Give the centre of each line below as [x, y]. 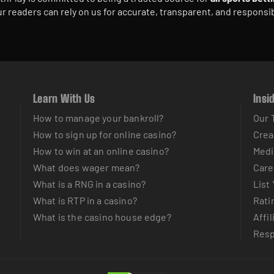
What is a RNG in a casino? [90, 184]
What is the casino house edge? [102, 217]
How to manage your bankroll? [98, 118]
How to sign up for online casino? [105, 134]
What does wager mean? [87, 167]
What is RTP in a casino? [85, 200]
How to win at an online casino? [101, 151]
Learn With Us [64, 98]
